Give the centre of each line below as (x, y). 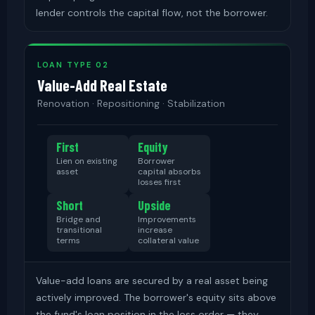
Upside (154, 205)
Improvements (167, 219)
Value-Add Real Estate (102, 85)
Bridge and (78, 219)
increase (155, 230)
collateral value (168, 240)
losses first (159, 182)
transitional (79, 230)
